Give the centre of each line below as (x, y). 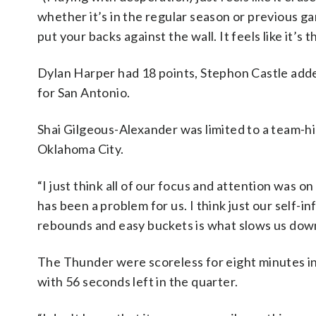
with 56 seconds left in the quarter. (138, 281)
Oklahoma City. (81, 149)
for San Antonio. (84, 92)
